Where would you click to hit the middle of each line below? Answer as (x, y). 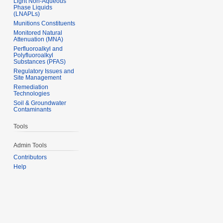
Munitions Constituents (45, 23)
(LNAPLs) (27, 14)
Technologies (32, 93)
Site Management (38, 77)
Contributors (30, 158)
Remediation (31, 87)
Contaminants (33, 109)
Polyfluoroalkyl (34, 55)
